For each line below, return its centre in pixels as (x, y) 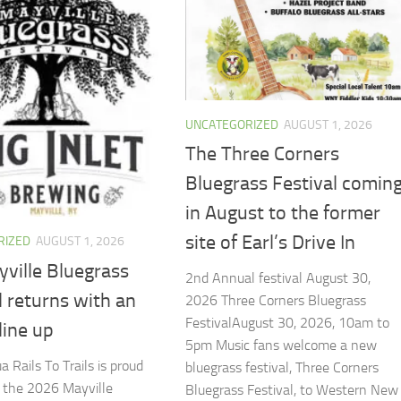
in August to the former (282, 213)
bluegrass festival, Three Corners (282, 368)
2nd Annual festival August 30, (277, 278)
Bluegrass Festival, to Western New (291, 390)
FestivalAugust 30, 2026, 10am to (287, 323)
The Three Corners (262, 154)
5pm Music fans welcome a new (281, 346)
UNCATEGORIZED (231, 125)
